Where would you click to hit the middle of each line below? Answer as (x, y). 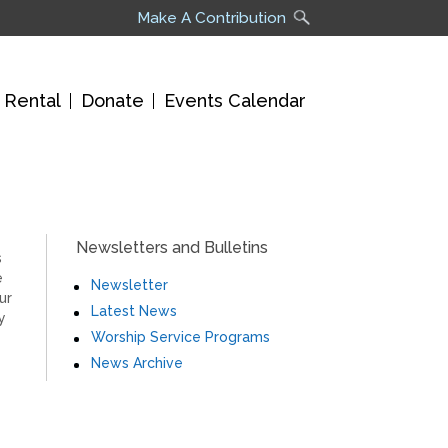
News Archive (137, 363)
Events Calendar (235, 100)
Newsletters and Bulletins (172, 248)
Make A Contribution (211, 18)
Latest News (134, 311)
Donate (112, 100)
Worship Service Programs (180, 337)
